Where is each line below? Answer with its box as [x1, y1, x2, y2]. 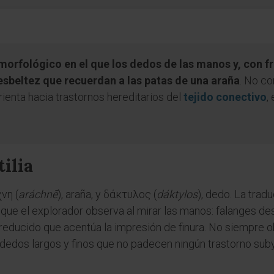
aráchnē [18, 188, 57, 201]
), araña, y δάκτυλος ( [57, 188, 157, 201]
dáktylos [157, 188, 198, 201]
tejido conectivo [183, 91, 267, 103]
